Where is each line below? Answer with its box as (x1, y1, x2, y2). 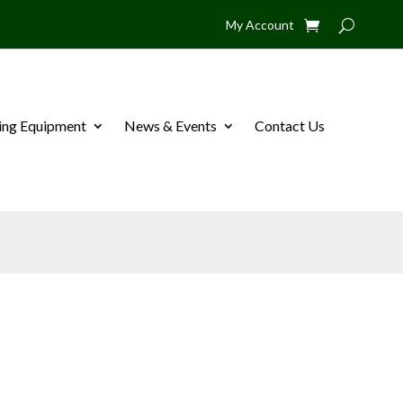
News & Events (123, 117, 217, 134)
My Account (226, 17, 294, 32)
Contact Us (254, 117, 325, 134)
